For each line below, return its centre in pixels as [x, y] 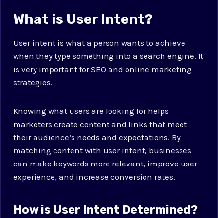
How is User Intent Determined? [106, 209]
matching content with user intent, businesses [102, 150]
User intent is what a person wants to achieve [100, 43]
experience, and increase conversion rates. [94, 176]
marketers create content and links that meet [100, 124]
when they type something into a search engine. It [109, 56]
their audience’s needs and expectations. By [97, 137]
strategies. [33, 82]
